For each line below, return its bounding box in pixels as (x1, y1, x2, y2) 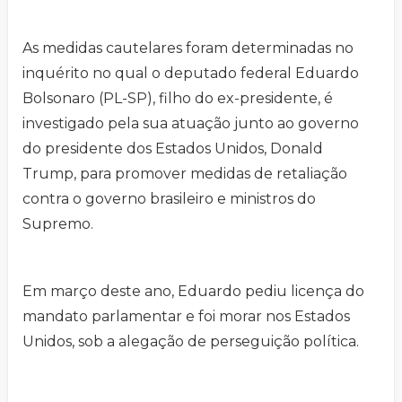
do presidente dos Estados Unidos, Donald (22, 140, 323, 158)
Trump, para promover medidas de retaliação (22, 165, 347, 183)
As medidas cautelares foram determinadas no (22, 39, 354, 57)
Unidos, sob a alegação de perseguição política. (22, 333, 363, 351)
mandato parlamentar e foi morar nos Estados (22, 308, 350, 326)
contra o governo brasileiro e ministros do (22, 190, 316, 208)
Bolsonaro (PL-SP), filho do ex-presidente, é (22, 90, 333, 108)
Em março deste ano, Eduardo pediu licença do (22, 283, 364, 301)
